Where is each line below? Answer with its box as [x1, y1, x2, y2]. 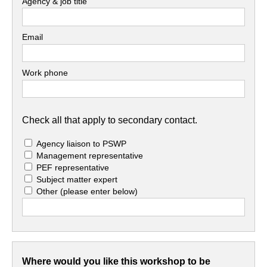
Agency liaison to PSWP [36, 138, 127, 148]
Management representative [36, 150, 144, 160]
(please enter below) [60, 186, 138, 196]
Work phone [22, 68, 69, 78]
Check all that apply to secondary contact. [22, 114, 198, 125]
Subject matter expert [36, 174, 118, 184]
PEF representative [36, 162, 110, 172]
